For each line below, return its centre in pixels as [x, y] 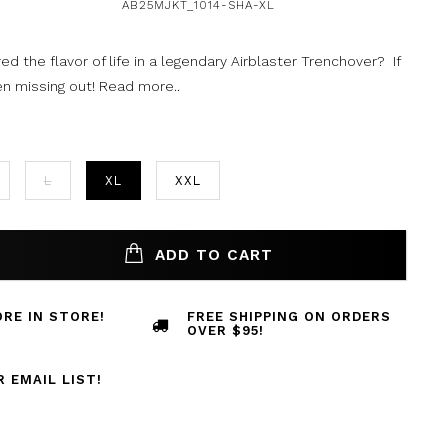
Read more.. [139, 86]
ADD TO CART [210, 254]
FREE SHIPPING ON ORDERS [289, 316]
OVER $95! [226, 330]
